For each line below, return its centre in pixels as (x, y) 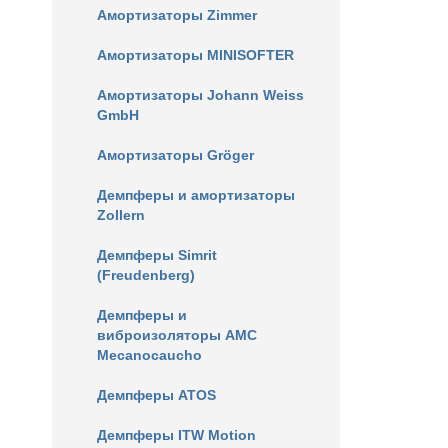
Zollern (121, 215)
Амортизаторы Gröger (175, 155)
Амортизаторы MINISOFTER (195, 55)
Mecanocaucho (149, 355)
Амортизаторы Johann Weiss (200, 95)
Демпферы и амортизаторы (196, 195)
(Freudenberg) (146, 275)
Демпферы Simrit (157, 255)
